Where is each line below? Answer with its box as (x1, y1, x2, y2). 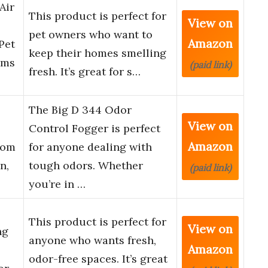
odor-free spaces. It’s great (29, 252, 167, 266)
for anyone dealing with (29, 140, 152, 154)
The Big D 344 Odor (29, 103, 132, 117)
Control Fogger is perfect (29, 121, 160, 136)
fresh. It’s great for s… (29, 65, 141, 79)
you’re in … (29, 177, 86, 191)
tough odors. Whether (29, 159, 143, 173)
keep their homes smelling (29, 46, 166, 60)
